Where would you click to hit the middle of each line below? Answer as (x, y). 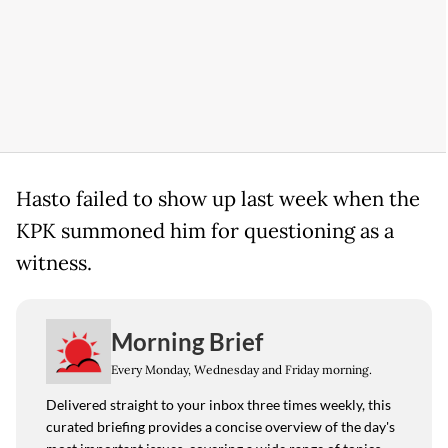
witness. (54, 263)
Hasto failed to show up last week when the (218, 199)
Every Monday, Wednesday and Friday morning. (241, 369)
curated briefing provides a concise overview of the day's (220, 427)
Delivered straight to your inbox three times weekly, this (218, 405)
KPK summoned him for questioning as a (205, 231)
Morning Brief (187, 341)
